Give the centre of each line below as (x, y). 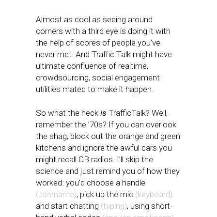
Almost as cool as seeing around (94, 19)
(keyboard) (154, 194)
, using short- (150, 206)
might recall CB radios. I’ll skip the (94, 159)
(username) (56, 194)
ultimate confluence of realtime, (92, 66)
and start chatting (68, 206)
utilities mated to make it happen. (95, 89)
